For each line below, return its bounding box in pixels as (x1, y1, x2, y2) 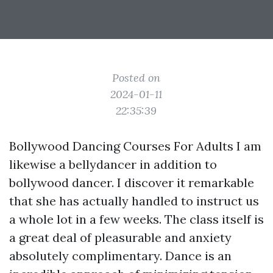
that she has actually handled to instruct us (9, 193, 259, 208)
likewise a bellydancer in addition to (9, 157, 217, 172)
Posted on (112, 71, 161, 85)
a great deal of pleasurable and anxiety (9, 230, 232, 245)
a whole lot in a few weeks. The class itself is (9, 211, 264, 227)
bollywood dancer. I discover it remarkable (9, 175, 254, 190)
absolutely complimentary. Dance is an (9, 248, 232, 263)
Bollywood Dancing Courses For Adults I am (9, 138, 261, 154)
